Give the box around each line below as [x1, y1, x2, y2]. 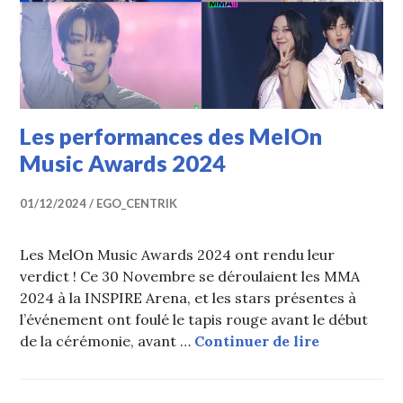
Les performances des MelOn [20, 122, 323, 150]
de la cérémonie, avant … [20, 332, 195, 351]
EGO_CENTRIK [96, 196, 178, 211]
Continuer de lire [194, 332, 320, 351]
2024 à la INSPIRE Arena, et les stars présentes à [20, 289, 357, 308]
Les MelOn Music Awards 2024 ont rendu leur [20, 246, 336, 264]
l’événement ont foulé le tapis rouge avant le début [20, 310, 369, 329]
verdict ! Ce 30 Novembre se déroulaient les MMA [20, 267, 361, 286]
